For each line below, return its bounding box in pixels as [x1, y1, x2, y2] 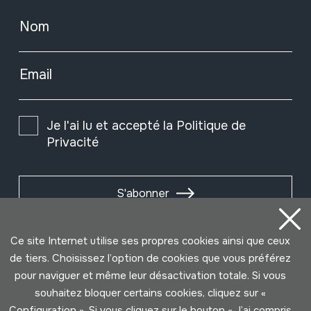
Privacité [46, 134, 99, 150]
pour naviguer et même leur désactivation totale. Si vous [15, 269, 286, 283]
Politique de [176, 117, 246, 133]
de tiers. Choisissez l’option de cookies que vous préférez [10, 251, 291, 265]
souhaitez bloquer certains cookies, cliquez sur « [35, 286, 266, 300]
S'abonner [117, 185, 169, 201]
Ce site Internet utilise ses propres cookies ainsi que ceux [10, 234, 290, 248]
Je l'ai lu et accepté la [46, 117, 176, 133]
